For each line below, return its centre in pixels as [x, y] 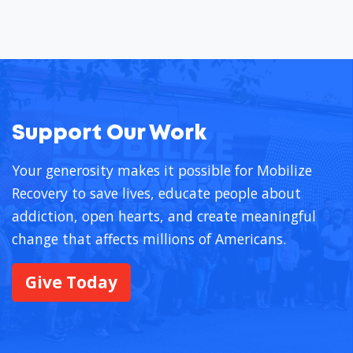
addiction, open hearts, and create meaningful [164, 216]
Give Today [71, 282]
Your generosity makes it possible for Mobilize [162, 170]
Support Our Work [109, 134]
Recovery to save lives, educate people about [156, 193]
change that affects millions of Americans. [149, 238]
